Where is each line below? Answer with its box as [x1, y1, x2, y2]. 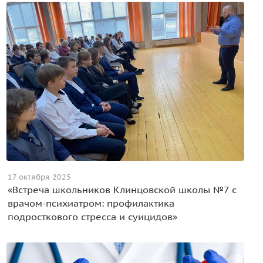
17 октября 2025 [7, 172, 71, 183]
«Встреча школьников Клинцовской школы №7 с [7, 184, 237, 196]
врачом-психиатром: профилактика [7, 197, 174, 210]
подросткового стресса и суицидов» [7, 211, 177, 223]
